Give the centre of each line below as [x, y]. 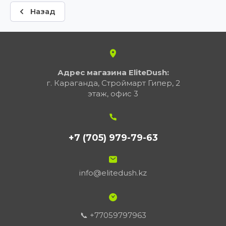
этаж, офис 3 [113, 94]
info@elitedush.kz [113, 173]
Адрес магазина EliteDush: [113, 72]
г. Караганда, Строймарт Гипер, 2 [113, 83]
